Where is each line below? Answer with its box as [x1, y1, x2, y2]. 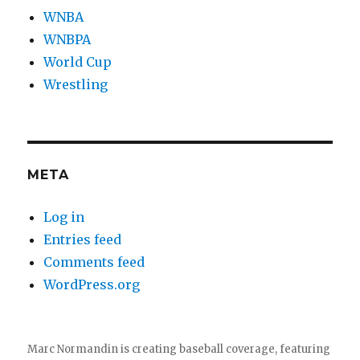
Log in [43, 208, 85, 225]
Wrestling [43, 76, 108, 92]
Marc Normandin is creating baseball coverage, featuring [27, 342, 331, 356]
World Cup [43, 53, 112, 70]
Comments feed [43, 253, 145, 270]
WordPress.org [43, 276, 141, 292]
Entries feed [43, 231, 122, 247]
